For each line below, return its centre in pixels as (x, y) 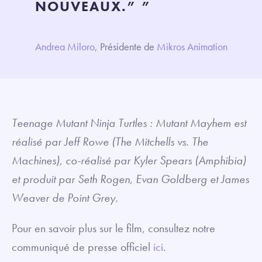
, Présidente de (126, 46)
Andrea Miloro (65, 46)
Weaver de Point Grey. (65, 197)
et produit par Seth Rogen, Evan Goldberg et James (130, 179)
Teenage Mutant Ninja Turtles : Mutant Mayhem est (129, 123)
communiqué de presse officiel (82, 247)
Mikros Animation (192, 46)
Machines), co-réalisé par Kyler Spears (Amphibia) (129, 160)
